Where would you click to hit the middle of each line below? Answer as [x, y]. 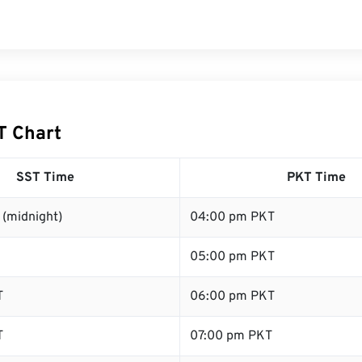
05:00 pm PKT [232, 257]
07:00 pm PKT [231, 336]
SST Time [45, 178]
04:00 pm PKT [232, 217]
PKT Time [316, 178]
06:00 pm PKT [232, 297]
